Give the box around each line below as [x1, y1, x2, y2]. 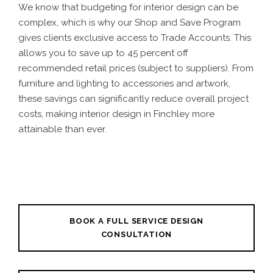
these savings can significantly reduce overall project [18, 93, 249, 104]
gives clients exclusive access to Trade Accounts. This [18, 32, 251, 43]
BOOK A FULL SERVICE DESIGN [69, 216, 204, 225]
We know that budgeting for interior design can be [18, 1, 238, 13]
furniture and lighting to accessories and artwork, [18, 77, 230, 89]
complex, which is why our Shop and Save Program [18, 16, 241, 28]
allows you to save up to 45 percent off [18, 47, 188, 58]
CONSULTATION [101, 229, 172, 239]
